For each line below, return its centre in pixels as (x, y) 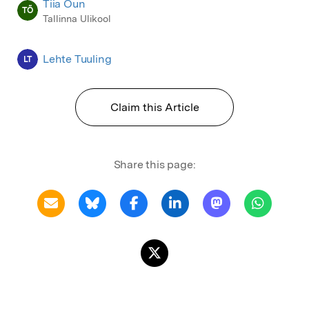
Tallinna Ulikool (77, 19)
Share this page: (154, 165)
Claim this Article (154, 108)
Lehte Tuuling (77, 59)
